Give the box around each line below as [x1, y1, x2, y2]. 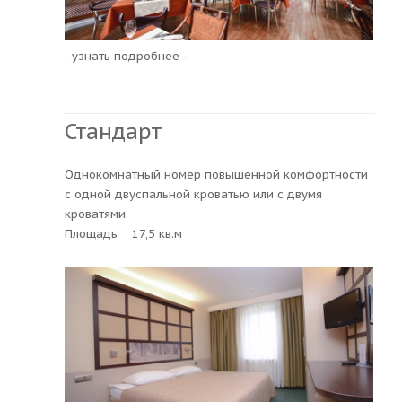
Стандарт [65, 117, 162, 145]
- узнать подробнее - [65, 48, 188, 64]
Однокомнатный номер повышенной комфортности [65, 166, 368, 182]
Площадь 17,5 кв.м [65, 225, 182, 241]
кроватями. [65, 205, 135, 222]
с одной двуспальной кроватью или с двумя [65, 186, 322, 202]
